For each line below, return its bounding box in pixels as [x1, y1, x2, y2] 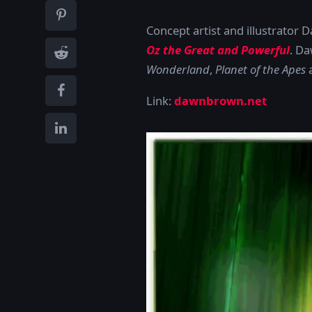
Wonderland [146, 61, 210, 78]
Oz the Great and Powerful [146, 42, 290, 58]
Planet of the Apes [215, 61, 306, 78]
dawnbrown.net [174, 92, 267, 109]
